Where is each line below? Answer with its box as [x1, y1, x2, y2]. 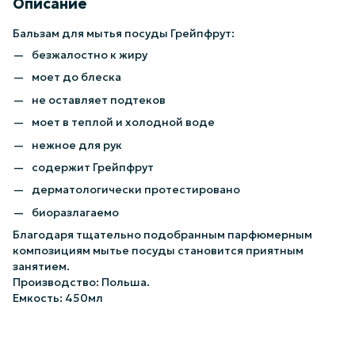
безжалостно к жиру [32, 48, 150, 62]
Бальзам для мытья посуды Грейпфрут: [13, 26, 237, 40]
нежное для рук [32, 137, 124, 152]
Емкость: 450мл [13, 291, 103, 306]
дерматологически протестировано [32, 182, 242, 197]
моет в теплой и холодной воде [32, 115, 215, 130]
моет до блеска [32, 70, 124, 85]
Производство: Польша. [13, 275, 152, 290]
